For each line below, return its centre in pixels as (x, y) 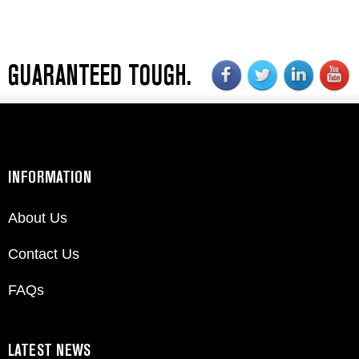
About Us (38, 218)
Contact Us (44, 254)
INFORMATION (50, 177)
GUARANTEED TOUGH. (100, 75)
